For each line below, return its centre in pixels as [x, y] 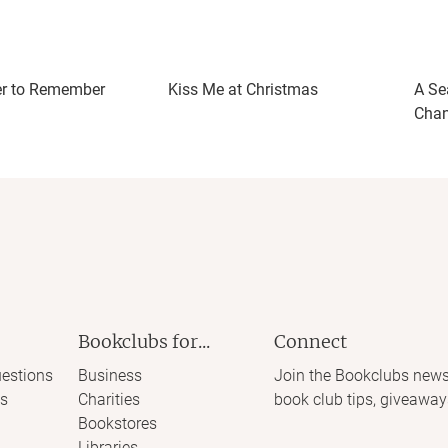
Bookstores [117, 423]
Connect [310, 341]
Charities [108, 399]
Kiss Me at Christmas [243, 89]
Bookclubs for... [143, 341]
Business [109, 375]
